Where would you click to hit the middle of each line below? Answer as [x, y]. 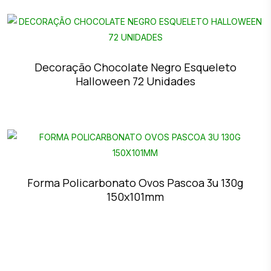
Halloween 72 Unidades [135, 81]
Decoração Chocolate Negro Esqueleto [135, 67]
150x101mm [135, 197]
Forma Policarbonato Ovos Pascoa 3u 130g [135, 183]
